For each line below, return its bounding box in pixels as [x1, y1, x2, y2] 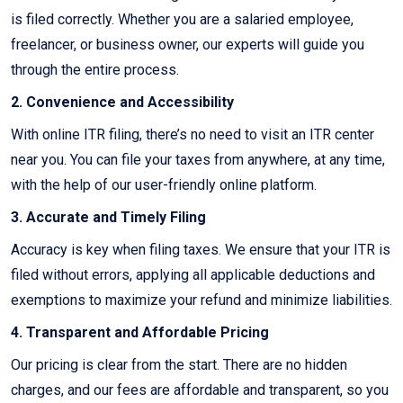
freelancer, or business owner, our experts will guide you [11, 36, 364, 54]
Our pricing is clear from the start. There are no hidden [11, 356, 347, 374]
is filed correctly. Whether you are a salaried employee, [11, 11, 354, 29]
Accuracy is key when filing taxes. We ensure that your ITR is [11, 241, 390, 259]
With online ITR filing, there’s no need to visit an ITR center [11, 126, 374, 144]
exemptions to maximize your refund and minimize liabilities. [11, 291, 392, 309]
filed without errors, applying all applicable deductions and [11, 266, 375, 284]
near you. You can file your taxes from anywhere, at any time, [11, 151, 385, 169]
